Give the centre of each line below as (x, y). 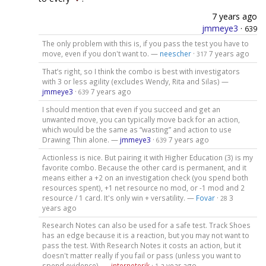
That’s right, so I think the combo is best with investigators (141, 71)
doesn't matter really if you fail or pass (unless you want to (141, 256)
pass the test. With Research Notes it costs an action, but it (141, 246)
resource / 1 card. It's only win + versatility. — (119, 197)
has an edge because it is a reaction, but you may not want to (145, 235)
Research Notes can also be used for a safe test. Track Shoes (146, 225)
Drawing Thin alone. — (81, 139)
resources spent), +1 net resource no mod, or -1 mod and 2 (143, 187)
